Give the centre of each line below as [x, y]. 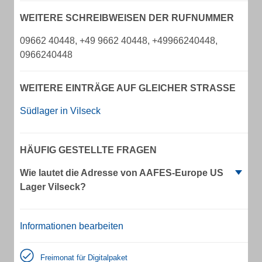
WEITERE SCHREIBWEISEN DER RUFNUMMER [127, 18]
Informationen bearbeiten [72, 226]
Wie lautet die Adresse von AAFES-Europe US [122, 173]
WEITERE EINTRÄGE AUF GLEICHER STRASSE [125, 88]
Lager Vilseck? [53, 187]
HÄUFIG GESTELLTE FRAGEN [88, 150]
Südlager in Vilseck [60, 111]
